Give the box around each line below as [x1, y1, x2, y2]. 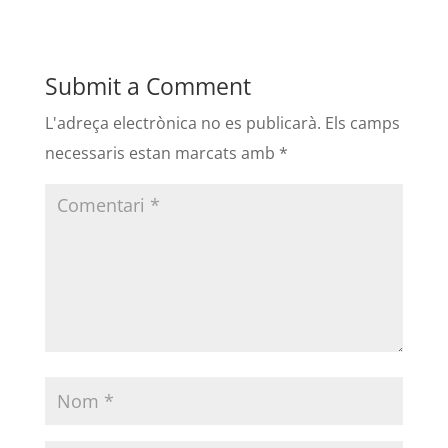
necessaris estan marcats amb [44, 142, 279, 165]
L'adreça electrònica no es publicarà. [44, 112, 321, 135]
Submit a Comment [44, 70, 251, 103]
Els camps [324, 112, 400, 135]
